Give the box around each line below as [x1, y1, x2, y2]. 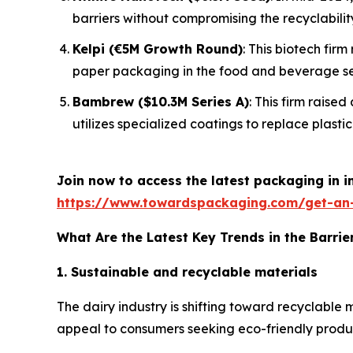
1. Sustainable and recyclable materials [57, 263, 318, 280]
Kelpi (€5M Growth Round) [72, 40, 243, 57]
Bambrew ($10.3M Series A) [72, 93, 249, 110]
